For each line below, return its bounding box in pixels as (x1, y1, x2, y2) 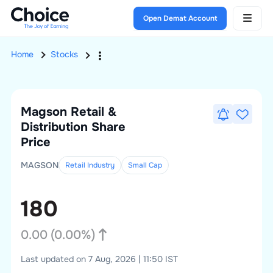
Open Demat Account (143, 13, 218, 23)
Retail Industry (65, 160, 115, 170)
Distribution (20, 119, 88, 135)
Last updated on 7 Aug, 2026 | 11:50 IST (20, 253, 178, 264)
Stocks (50, 49, 78, 60)
